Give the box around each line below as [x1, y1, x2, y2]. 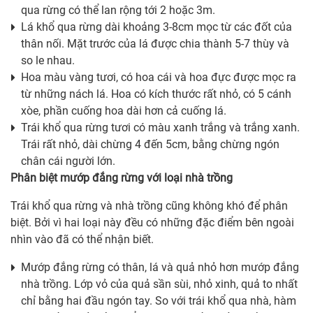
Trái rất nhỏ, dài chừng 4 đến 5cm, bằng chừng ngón [21, 138, 279, 152]
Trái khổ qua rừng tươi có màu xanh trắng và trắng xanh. [21, 121, 300, 135]
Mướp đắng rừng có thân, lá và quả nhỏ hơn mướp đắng [21, 261, 299, 275]
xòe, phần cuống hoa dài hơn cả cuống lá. [21, 104, 226, 118]
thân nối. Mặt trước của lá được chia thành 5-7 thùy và [21, 37, 289, 51]
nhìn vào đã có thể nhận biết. [10, 233, 154, 247]
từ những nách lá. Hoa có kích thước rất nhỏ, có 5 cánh [21, 87, 291, 101]
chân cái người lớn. [21, 154, 115, 168]
